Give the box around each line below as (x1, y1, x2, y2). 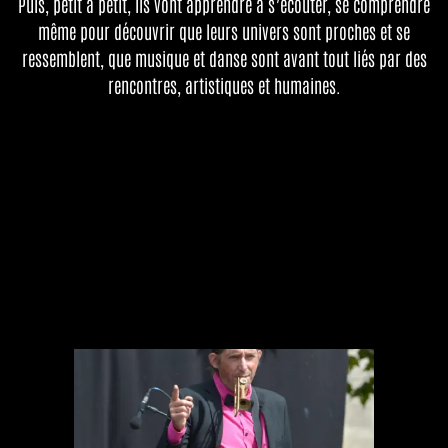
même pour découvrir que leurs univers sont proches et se (38, 18, 410, 43)
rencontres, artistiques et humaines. (107, 72, 341, 97)
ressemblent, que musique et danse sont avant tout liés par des (21, 45, 427, 70)
